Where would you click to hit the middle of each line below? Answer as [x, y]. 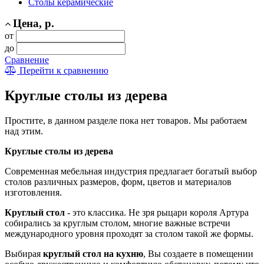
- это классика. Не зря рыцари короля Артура [158, 212]
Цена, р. [34, 23]
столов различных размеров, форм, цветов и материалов [118, 181]
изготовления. [33, 192]
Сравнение [27, 60]
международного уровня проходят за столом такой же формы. [129, 233]
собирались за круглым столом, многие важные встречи [118, 223]
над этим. [24, 131]
